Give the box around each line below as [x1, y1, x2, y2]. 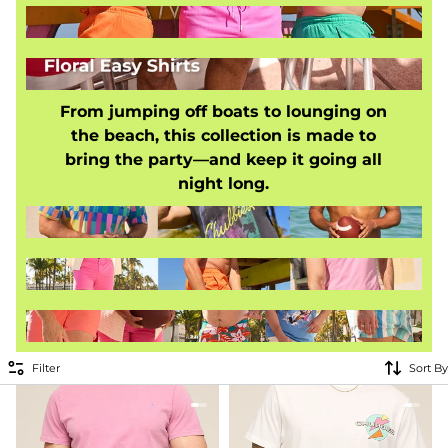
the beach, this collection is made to [71, 126, 377, 145]
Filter [32, 360, 60, 375]
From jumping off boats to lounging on [60, 102, 388, 121]
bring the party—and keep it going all [65, 150, 383, 169]
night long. [178, 174, 270, 193]
